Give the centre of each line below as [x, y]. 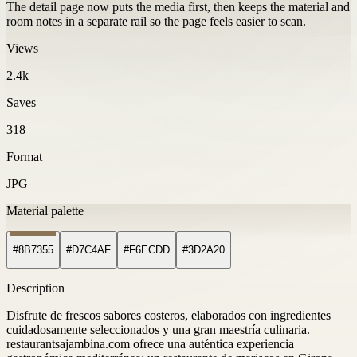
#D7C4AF [88, 250]
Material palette [45, 210]
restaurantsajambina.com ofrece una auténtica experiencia [150, 344]
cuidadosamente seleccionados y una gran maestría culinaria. [158, 330]
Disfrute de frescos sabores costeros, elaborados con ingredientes [169, 316]
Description [35, 288]
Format [24, 156]
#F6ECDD [147, 250]
